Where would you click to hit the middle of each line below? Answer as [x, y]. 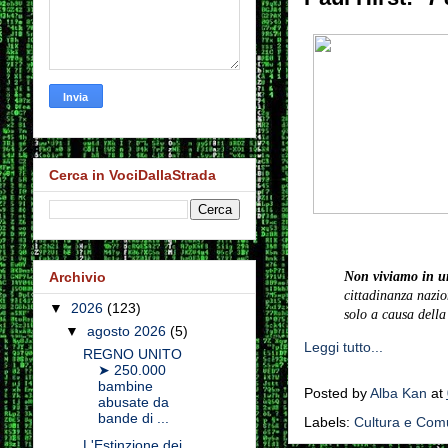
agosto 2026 [129, 331]
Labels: [328, 422]
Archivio [77, 277]
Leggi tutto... [343, 347]
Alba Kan [398, 393]
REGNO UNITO [133, 354]
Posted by [336, 393]
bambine [126, 386]
